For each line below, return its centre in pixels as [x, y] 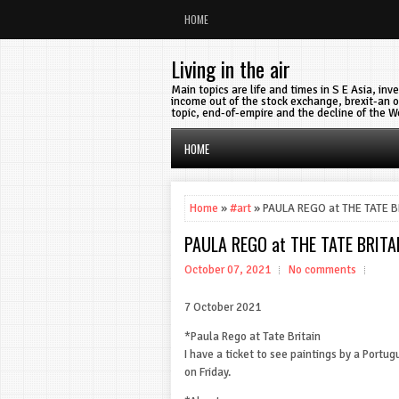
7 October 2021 [224, 307]
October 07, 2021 [228, 270]
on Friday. [208, 372]
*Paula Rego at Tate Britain [252, 337]
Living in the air [231, 69]
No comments [322, 270]
